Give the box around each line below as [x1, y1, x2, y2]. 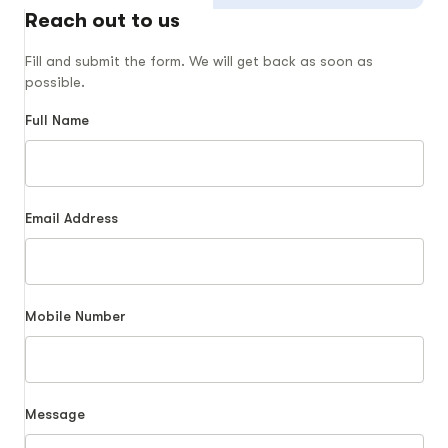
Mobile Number [25, 307, 126, 324]
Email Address [25, 209, 118, 226]
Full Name [25, 111, 89, 128]
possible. [25, 73, 85, 90]
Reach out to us [25, 8, 180, 32]
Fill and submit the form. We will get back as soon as [25, 52, 373, 69]
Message [25, 405, 85, 422]
